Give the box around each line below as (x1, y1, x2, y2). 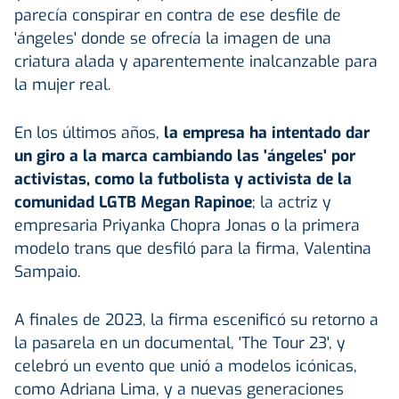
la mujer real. (14, 73, 111, 95)
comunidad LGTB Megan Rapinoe (14, 191, 252, 213)
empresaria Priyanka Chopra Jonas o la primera (14, 214, 360, 236)
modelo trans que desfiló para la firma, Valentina (14, 237, 371, 259)
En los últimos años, (14, 121, 164, 143)
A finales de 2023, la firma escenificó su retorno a (14, 308, 379, 330)
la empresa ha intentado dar (164, 121, 370, 143)
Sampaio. (14, 260, 81, 282)
